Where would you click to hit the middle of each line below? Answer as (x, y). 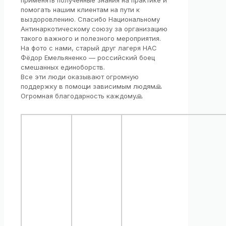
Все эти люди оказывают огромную (80, 77)
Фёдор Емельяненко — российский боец (88, 58)
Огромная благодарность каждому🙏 (82, 96)
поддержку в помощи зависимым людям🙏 (91, 87)
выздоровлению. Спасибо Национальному (90, 19)
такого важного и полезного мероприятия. (91, 39)
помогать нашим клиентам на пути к (80, 10)
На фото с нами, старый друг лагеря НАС (89, 48)
